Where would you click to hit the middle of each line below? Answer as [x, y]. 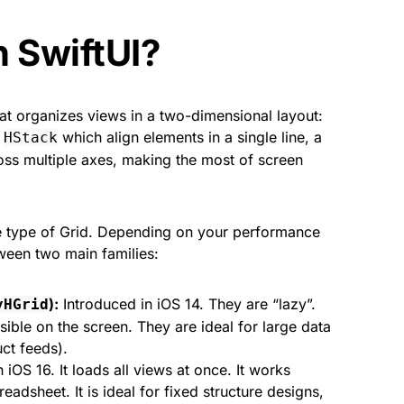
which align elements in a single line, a [190, 137]
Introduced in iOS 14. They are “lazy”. [187, 304]
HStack [31, 138]
